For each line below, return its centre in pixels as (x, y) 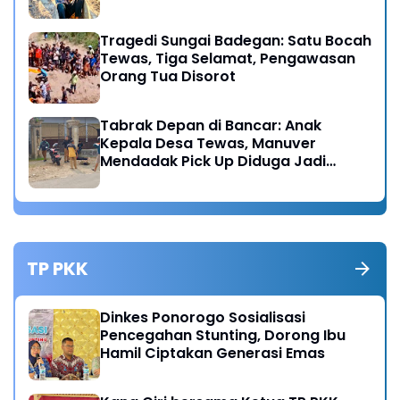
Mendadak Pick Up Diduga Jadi (213, 161)
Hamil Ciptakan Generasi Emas (212, 353)
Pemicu (127, 179)
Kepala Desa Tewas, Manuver (208, 143)
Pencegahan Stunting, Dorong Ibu (223, 335)
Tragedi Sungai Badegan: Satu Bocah (236, 40)
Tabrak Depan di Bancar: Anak (211, 125)
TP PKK (58, 268)
